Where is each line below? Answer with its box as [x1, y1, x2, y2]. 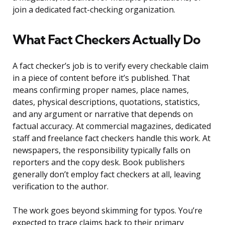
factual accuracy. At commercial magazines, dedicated [13, 121, 211, 132]
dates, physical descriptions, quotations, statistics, [13, 96, 200, 108]
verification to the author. [13, 181, 108, 192]
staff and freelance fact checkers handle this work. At [13, 133, 210, 144]
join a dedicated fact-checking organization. [13, 4, 175, 16]
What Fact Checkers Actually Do [13, 31, 200, 48]
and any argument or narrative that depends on [13, 108, 193, 120]
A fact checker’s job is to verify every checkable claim [13, 60, 208, 72]
